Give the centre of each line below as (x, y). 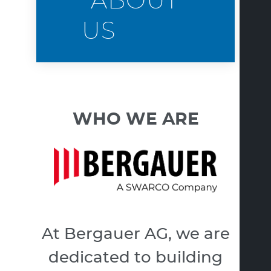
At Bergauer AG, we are (135, 234)
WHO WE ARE (135, 120)
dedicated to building (135, 257)
